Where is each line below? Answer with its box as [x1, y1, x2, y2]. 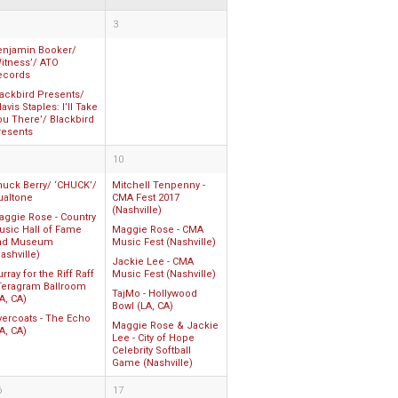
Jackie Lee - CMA [112, 256, 194, 267]
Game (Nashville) [112, 357, 193, 369]
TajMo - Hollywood [112, 288, 197, 299]
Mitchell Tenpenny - [112, 179, 205, 191]
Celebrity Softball [112, 345, 191, 356]
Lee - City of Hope [112, 332, 195, 344]
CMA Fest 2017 [112, 192, 179, 203]
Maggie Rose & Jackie [112, 320, 219, 331]
